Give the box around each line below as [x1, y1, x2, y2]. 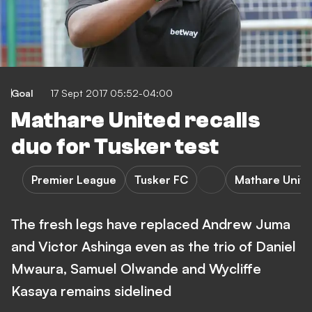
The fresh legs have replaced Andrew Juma [11, 215, 290, 233]
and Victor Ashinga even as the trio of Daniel [11, 237, 296, 255]
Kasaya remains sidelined [11, 282, 171, 299]
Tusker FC [134, 173, 188, 187]
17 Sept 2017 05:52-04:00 [50, 87, 173, 99]
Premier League [31, 173, 116, 187]
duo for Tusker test [11, 134, 219, 159]
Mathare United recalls [11, 108, 260, 133]
